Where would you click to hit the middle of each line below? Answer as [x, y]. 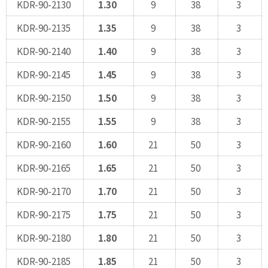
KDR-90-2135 [43, 27]
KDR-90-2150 [43, 97]
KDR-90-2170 [43, 191]
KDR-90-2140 [43, 51]
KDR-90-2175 [43, 214]
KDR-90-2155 [43, 121]
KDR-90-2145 [43, 74]
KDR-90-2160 [43, 144]
